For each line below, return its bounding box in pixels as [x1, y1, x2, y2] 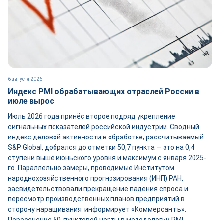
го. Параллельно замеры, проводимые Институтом [8, 164, 174, 172]
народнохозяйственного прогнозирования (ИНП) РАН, [8, 174, 183, 182]
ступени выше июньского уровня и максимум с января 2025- [8, 154, 206, 162]
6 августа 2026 [8, 76, 42, 82]
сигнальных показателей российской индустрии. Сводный [8, 123, 199, 131]
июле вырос [8, 96, 56, 106]
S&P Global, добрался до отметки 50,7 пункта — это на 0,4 [8, 143, 194, 151]
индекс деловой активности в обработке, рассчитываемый [8, 133, 204, 141]
